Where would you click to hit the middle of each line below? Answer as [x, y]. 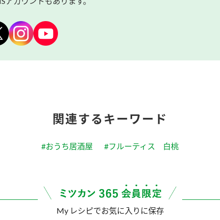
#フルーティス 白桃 [141, 146]
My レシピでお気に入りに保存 [110, 211]
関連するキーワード [110, 119]
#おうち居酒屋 [67, 146]
